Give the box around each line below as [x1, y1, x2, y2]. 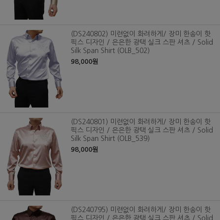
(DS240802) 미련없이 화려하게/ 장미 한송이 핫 [71, 30, 211, 37]
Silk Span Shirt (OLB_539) [71, 135, 150, 142]
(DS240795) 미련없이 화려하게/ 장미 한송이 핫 [71, 206, 211, 213]
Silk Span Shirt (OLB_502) [71, 47, 150, 54]
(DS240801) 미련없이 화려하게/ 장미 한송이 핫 [71, 118, 211, 125]
